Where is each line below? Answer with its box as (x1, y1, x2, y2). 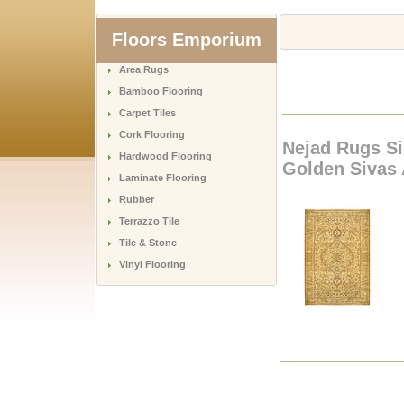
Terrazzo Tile (118, 216, 179, 226)
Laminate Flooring (118, 172, 207, 183)
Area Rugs (118, 64, 169, 75)
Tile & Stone (118, 237, 177, 248)
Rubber (118, 194, 154, 205)
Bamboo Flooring (118, 86, 203, 96)
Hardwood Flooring (118, 151, 212, 161)
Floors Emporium (112, 30, 262, 50)
